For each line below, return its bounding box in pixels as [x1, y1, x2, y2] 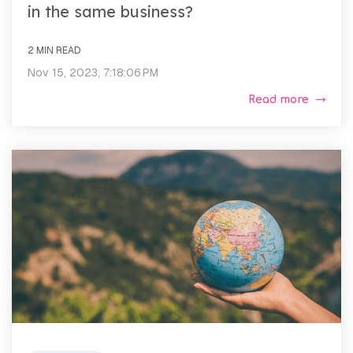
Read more [248, 93, 309, 106]
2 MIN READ [28, 43, 80, 57]
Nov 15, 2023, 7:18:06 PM [28, 65, 158, 80]
